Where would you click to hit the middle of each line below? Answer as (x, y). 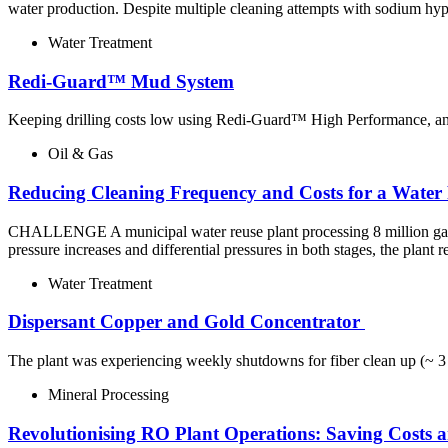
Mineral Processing (108, 395)
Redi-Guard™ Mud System (121, 81)
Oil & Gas (80, 154)
